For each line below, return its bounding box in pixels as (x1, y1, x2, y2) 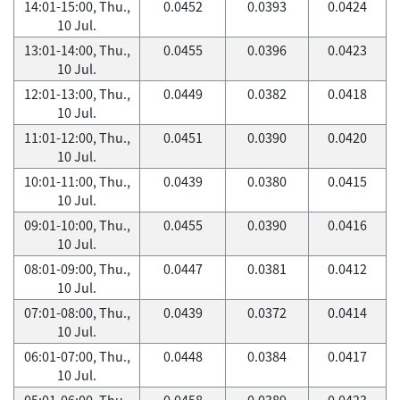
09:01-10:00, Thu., (23, 215, 130, 235)
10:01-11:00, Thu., (23, 171, 130, 191)
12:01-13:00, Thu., (23, 84, 130, 104)
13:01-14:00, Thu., (23, 40, 130, 60)
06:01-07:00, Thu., (23, 346, 130, 366)
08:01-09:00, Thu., (23, 259, 130, 279)
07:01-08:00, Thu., (23, 303, 130, 322)
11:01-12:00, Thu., (23, 128, 130, 147)
